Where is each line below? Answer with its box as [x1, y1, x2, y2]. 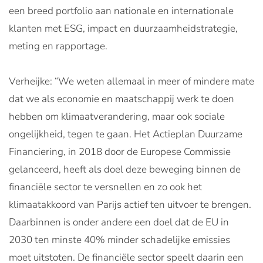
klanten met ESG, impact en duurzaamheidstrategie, [9, 22, 238, 36]
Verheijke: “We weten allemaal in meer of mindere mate [9, 75, 254, 89]
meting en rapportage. [9, 39, 107, 53]
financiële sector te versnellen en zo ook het [9, 180, 202, 194]
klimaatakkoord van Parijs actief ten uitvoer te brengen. [9, 198, 251, 212]
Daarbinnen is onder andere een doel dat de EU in [9, 215, 229, 230]
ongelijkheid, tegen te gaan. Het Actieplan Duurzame [9, 127, 242, 141]
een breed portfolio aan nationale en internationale [9, 4, 234, 18]
